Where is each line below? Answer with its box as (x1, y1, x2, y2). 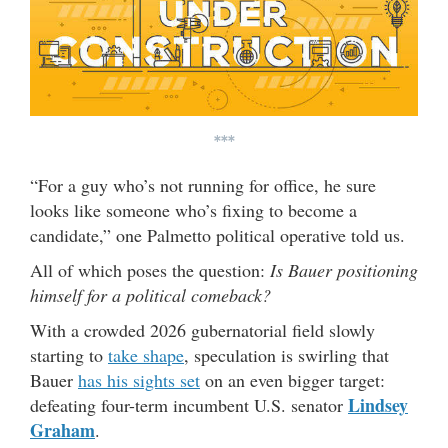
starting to (30, 343, 108, 368)
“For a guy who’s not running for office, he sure (30, 173, 376, 198)
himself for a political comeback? (30, 283, 271, 308)
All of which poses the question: (30, 258, 270, 283)
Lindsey (348, 392, 408, 419)
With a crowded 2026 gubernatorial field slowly (30, 318, 375, 343)
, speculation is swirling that (184, 343, 389, 368)
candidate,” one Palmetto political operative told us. (30, 223, 405, 248)
